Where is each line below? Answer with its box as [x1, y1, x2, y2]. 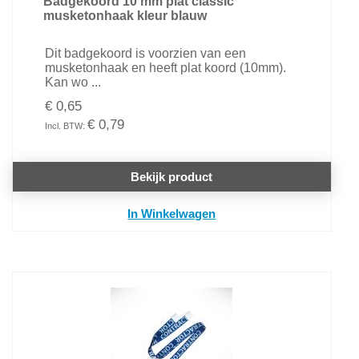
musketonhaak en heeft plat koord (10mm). [44, 61, 286, 75]
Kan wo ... [44, 75, 101, 89]
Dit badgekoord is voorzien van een [44, 46, 246, 60]
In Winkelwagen [127, 207, 216, 220]
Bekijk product [131, 170, 213, 184]
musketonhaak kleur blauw [42, 9, 207, 22]
